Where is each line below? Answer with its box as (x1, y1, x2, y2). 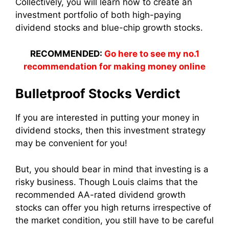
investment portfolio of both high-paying (15, 10, 181, 20)
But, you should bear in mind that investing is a (15, 164, 209, 174)
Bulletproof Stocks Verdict (15, 86, 180, 102)
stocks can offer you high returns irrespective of (15, 202, 211, 213)
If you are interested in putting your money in (15, 112, 199, 123)
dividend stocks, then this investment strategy (15, 125, 205, 136)
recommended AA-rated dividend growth (15, 189, 186, 200)
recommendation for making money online (24, 61, 205, 72)
